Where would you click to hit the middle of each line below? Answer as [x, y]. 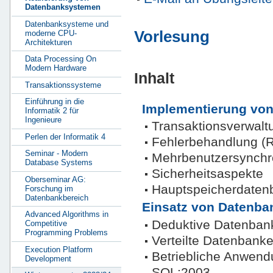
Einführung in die [55, 102]
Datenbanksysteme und [67, 24]
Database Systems [59, 163]
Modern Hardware [56, 68]
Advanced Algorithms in [67, 214]
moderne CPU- [51, 33]
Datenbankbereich [57, 197]
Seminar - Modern [56, 154]
